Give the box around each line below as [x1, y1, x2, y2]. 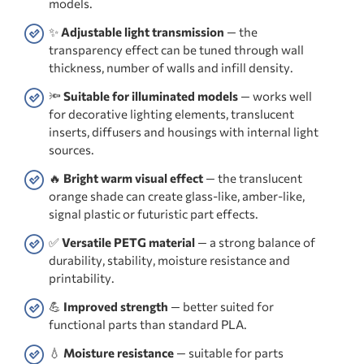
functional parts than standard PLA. [49, 317, 247, 332]
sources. [49, 142, 94, 158]
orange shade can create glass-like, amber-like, [49, 188, 305, 204]
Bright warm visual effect [63, 171, 203, 186]
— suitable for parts [174, 345, 284, 361]
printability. [49, 271, 115, 286]
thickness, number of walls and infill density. [49, 60, 293, 76]
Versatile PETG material [62, 235, 195, 250]
